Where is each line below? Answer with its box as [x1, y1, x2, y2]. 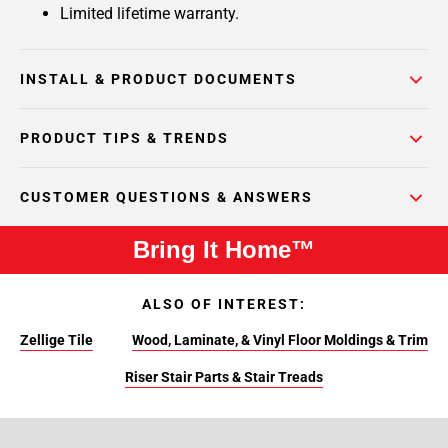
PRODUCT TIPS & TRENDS [20, 130, 229, 146]
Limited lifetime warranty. [60, 4, 239, 23]
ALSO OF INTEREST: [142, 296, 306, 312]
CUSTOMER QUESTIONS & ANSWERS [20, 189, 313, 205]
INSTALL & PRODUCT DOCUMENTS [20, 71, 297, 87]
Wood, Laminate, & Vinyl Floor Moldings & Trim [132, 332, 429, 348]
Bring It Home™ [133, 236, 315, 263]
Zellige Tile [19, 332, 93, 348]
